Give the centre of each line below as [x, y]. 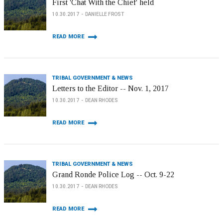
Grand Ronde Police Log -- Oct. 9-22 [113, 174]
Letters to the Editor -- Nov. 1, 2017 [111, 88]
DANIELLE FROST [105, 14]
